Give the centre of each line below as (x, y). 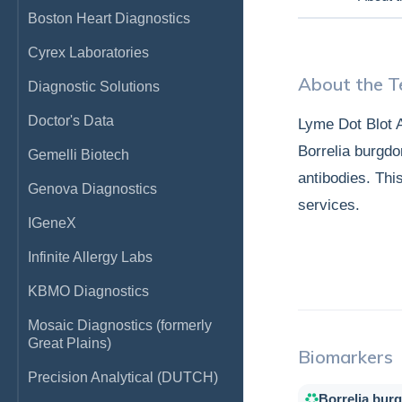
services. (329, 205)
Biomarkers (345, 357)
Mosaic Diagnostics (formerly (120, 325)
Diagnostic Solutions (94, 87)
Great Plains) (70, 343)
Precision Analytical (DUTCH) (123, 377)
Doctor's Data (71, 121)
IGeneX (52, 223)
